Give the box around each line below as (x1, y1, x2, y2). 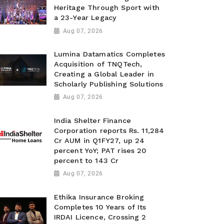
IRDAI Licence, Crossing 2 (53, 212, 146, 221)
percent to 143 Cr (53, 156, 119, 164)
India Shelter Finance (53, 116, 131, 124)
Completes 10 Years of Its (53, 202, 146, 211)
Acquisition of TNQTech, (53, 60, 142, 68)
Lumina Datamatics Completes (53, 50, 165, 58)
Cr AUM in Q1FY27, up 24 (53, 136, 145, 144)
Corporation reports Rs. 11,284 (53, 126, 164, 134)
